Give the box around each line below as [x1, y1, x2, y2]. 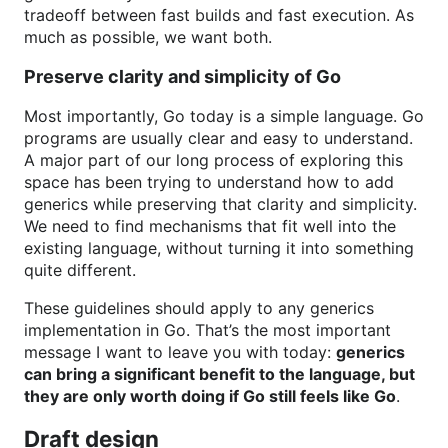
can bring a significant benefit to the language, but [24, 364, 415, 384]
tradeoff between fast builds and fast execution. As [24, 5, 414, 25]
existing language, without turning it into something [24, 238, 414, 258]
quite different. [24, 260, 136, 280]
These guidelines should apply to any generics [24, 298, 374, 318]
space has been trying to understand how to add [24, 172, 394, 192]
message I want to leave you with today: [24, 342, 336, 362]
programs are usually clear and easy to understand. [24, 128, 413, 148]
